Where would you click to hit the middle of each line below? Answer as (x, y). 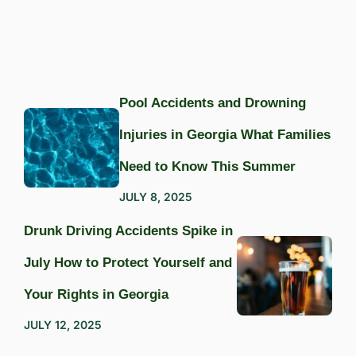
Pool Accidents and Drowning (213, 103)
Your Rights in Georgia (96, 294)
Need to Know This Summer (207, 166)
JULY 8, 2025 (156, 197)
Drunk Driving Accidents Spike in (128, 231)
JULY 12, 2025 (63, 325)
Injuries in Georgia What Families (225, 135)
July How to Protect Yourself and (128, 263)
